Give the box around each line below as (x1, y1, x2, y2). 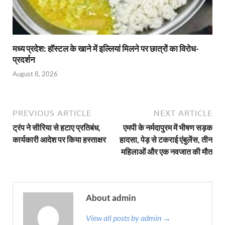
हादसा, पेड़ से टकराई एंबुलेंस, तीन (120, 135, 212, 145)
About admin (86, 192, 136, 203)
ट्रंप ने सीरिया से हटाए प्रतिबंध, (13, 123, 100, 133)
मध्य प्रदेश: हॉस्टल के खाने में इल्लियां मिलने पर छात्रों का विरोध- (13, 43, 199, 54)
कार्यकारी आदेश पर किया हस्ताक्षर (13, 135, 106, 145)
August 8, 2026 (13, 70, 58, 78)
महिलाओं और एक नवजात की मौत (121, 147, 212, 157)
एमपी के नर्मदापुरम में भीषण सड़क (123, 123, 212, 133)
